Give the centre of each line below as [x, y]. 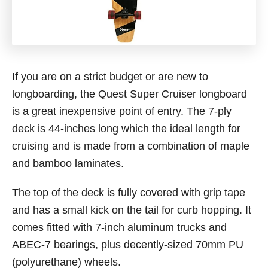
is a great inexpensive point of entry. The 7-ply [122, 111]
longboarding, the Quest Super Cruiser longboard [130, 94]
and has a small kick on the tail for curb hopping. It [132, 210]
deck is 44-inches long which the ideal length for [126, 129]
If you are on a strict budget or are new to [110, 77]
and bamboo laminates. [68, 163]
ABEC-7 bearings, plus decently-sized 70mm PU [128, 245]
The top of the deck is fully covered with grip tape [129, 193]
